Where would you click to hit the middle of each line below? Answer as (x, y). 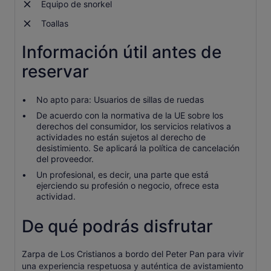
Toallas (55, 23)
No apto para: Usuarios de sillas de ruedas (120, 100)
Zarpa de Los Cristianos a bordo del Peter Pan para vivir (133, 254)
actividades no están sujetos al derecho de (121, 137)
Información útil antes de (122, 52)
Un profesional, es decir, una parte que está (122, 175)
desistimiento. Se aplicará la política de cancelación (138, 148)
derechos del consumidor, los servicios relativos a (134, 126)
